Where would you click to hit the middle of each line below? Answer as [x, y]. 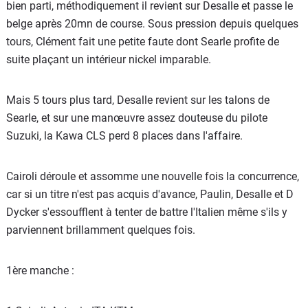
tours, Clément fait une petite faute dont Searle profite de [143, 42]
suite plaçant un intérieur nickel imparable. [109, 60]
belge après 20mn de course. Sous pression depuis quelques [152, 24]
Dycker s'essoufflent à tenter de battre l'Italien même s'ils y [147, 212]
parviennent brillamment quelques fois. [101, 230]
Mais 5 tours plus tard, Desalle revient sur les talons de [138, 100]
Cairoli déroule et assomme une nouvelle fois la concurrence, [153, 177]
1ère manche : [40, 271]
